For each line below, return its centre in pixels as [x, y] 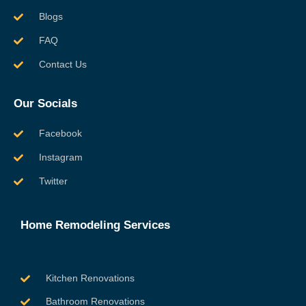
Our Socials [45, 104]
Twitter [53, 181]
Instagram [60, 157]
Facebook [60, 134]
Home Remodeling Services [95, 225]
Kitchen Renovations [90, 278]
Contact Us [62, 65]
